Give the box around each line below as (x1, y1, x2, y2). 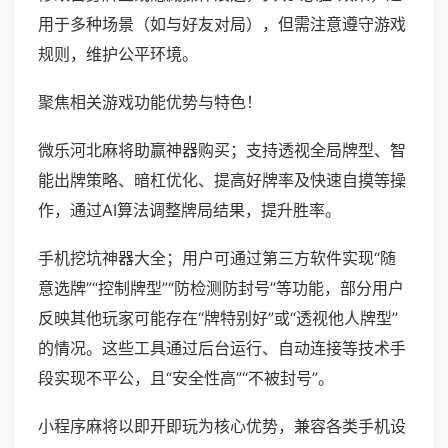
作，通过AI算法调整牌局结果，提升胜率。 (38, 200, 341, 221)
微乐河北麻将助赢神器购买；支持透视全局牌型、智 (38, 140, 406, 161)
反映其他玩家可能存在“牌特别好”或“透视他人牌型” (38, 308, 398, 329)
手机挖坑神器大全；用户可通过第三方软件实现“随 (38, 248, 396, 269)
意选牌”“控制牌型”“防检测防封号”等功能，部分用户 (38, 278, 404, 299)
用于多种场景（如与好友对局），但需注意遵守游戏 (38, 14, 406, 35)
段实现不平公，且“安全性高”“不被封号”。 (38, 368, 334, 389)
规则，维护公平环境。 (38, 44, 198, 65)
